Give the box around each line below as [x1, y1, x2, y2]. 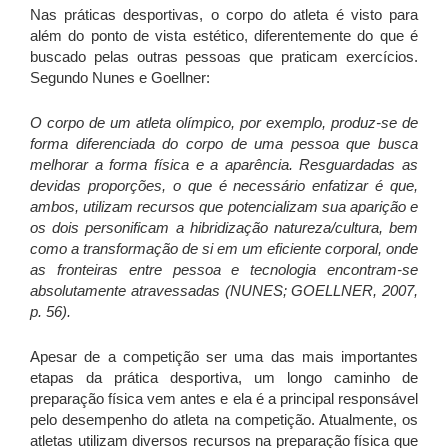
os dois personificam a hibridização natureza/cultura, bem [30, 219, 418, 237]
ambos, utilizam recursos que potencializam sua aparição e [30, 198, 418, 216]
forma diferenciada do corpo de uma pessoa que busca [30, 135, 418, 153]
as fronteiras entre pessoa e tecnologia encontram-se [30, 261, 418, 279]
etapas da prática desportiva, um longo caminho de [30, 369, 418, 387]
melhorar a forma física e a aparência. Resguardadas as [30, 156, 418, 174]
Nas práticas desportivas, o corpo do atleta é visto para [30, 6, 418, 24]
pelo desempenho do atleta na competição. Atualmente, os [30, 411, 418, 429]
